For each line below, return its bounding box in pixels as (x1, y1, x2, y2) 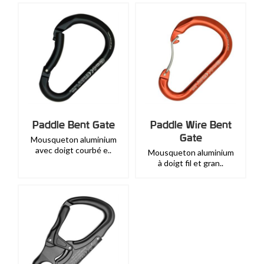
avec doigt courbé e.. (35, 145, 111, 155)
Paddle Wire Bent (150, 118, 232, 131)
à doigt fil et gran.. (158, 158, 223, 168)
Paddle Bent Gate (32, 118, 115, 131)
